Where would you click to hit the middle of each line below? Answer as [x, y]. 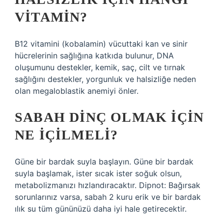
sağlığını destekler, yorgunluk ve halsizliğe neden [105, 79]
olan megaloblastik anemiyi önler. [77, 91]
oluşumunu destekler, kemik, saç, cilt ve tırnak [100, 67]
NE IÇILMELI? [67, 135]
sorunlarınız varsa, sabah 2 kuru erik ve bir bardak [108, 197]
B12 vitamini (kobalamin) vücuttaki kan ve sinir [101, 44]
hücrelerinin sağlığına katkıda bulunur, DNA [94, 55]
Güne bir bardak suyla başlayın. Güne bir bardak [104, 162]
